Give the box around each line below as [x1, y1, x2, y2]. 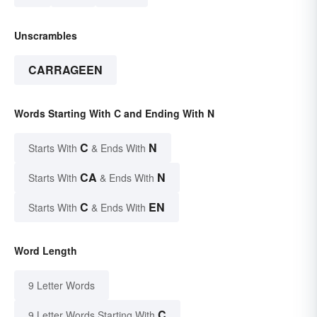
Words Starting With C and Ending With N [14, 105, 214, 120]
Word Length [14, 243, 77, 258]
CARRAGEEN [28, 61, 103, 78]
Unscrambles [14, 28, 77, 42]
